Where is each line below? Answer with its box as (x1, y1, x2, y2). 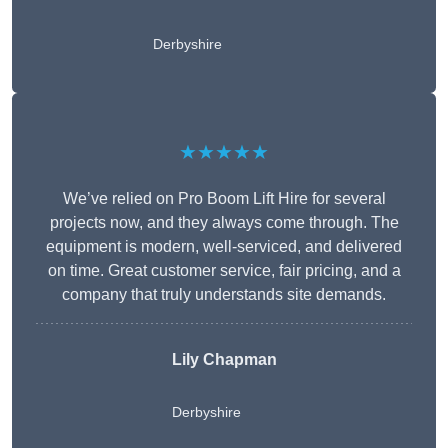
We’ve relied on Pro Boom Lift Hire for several (62, 190, 386, 208)
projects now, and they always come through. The (49, 214, 399, 232)
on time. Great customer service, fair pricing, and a (47, 262, 401, 280)
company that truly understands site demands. (62, 286, 386, 304)
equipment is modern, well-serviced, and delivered (46, 238, 402, 256)
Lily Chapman (171, 351, 277, 369)
